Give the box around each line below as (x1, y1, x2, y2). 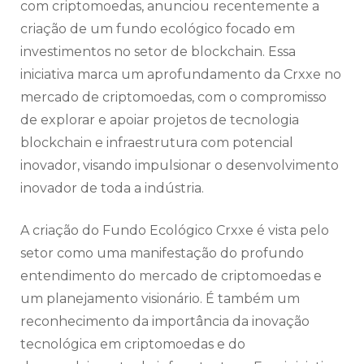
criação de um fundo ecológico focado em (20, 21, 295, 37)
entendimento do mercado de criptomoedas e (20, 268, 322, 284)
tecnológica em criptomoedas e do (20, 336, 245, 353)
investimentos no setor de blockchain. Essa (20, 44, 296, 60)
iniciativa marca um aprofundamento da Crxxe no (20, 67, 341, 83)
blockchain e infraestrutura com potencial (20, 135, 293, 151)
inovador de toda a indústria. (20, 180, 204, 197)
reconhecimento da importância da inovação (20, 314, 310, 330)
